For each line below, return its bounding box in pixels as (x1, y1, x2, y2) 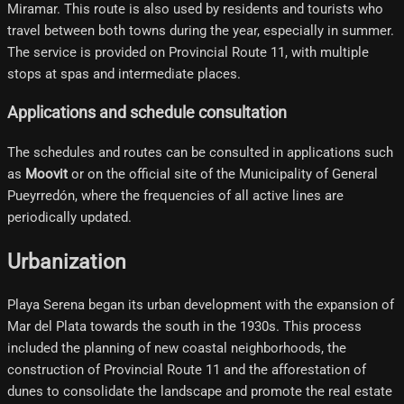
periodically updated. (7, 208, 132, 225)
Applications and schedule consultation (7, 104, 287, 123)
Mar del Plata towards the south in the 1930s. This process (7, 318, 362, 335)
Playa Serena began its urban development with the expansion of (7, 297, 394, 314)
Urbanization (7, 249, 126, 273)
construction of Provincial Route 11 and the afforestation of (7, 362, 366, 379)
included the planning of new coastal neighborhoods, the (7, 340, 346, 357)
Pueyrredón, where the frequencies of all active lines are (7, 187, 344, 204)
